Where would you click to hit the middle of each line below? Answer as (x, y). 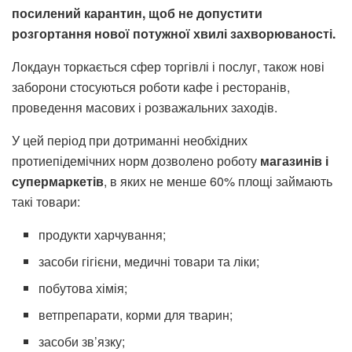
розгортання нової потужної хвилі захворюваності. (174, 33)
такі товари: (46, 201)
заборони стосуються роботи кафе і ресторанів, (151, 86)
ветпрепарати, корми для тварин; (136, 314)
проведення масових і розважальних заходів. (145, 107)
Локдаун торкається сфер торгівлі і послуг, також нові (168, 66)
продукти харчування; (103, 234)
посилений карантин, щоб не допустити (137, 13)
